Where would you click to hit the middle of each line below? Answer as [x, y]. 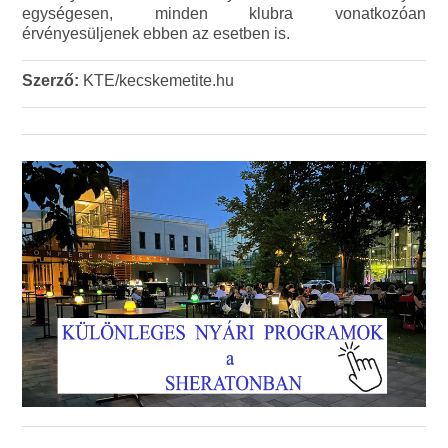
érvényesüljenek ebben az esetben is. [156, 34]
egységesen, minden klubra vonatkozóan [224, 14]
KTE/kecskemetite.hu [157, 81]
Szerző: [51, 81]
